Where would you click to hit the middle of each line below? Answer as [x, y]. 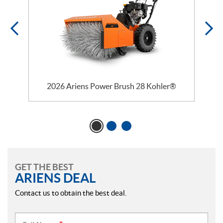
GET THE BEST [44, 167]
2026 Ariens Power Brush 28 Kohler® [111, 86]
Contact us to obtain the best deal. [71, 193]
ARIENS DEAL [55, 178]
